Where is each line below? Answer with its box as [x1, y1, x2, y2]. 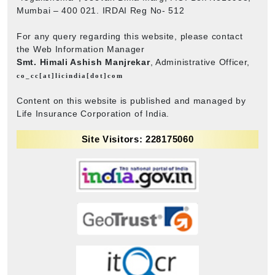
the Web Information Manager [17, 44, 145, 54]
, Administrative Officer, [150, 56, 250, 67]
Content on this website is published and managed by [17, 95, 246, 106]
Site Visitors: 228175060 [81, 133, 194, 144]
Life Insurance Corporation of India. [17, 108, 170, 118]
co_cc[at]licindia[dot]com [17, 71, 123, 79]
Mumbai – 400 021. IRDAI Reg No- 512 [17, 5, 185, 15]
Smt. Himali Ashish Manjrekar [17, 56, 150, 67]
